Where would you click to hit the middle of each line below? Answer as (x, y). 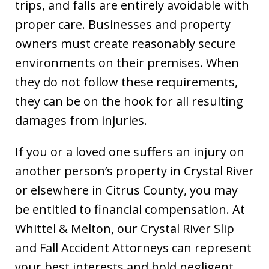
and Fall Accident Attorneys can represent (133, 248)
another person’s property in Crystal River (134, 171)
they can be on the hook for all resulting (129, 101)
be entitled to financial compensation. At (130, 209)
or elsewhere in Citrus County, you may (126, 190)
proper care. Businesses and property (123, 24)
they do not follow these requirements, (126, 82)
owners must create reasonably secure (125, 44)
